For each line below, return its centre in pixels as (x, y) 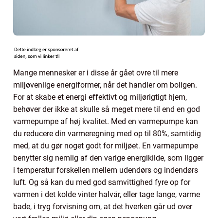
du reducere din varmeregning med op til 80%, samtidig (107, 133)
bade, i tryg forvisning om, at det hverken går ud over (103, 206)
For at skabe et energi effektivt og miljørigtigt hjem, (100, 97)
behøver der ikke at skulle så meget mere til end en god (107, 109)
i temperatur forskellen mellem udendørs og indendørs (106, 170)
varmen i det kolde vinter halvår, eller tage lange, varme (107, 194)
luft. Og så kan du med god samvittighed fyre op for (102, 182)
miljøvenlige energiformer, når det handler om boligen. (105, 85)
